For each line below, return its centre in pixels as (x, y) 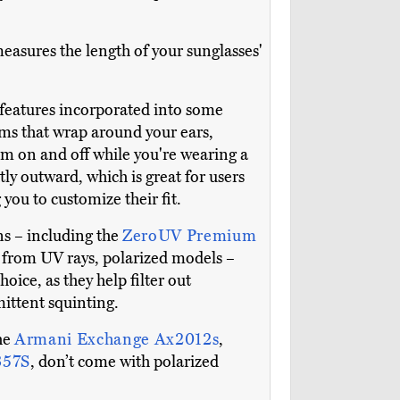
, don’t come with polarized (125, 362)
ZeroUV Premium (190, 236)
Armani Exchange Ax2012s (117, 340)
